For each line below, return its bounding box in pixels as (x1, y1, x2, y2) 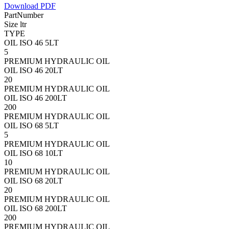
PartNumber (4, 10, 43, 19)
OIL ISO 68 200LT (4, 203, 67, 213)
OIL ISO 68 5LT (4, 121, 59, 130)
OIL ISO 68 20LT (4, 176, 63, 185)
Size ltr (4, 19, 27, 29)
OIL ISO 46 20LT (4, 65, 63, 75)
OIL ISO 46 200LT (4, 93, 67, 102)
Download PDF (4, 1, 56, 10)
